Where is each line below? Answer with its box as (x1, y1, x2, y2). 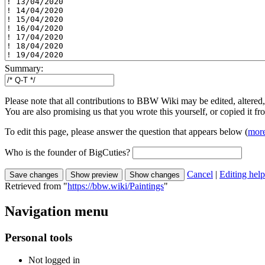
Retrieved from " (5, 180, 67, 191)
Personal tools (5, 231, 72, 244)
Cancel (187, 169, 213, 179)
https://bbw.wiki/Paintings (67, 180, 164, 191)
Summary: (5, 63, 43, 73)
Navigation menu (5, 203, 108, 219)
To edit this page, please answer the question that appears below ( (5, 126, 248, 137)
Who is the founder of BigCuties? (5, 147, 130, 157)
